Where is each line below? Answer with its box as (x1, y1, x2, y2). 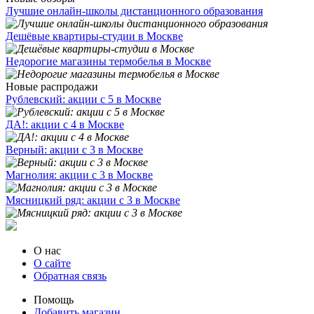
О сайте (34, 257, 71, 269)
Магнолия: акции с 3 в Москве (6, 169, 153, 181)
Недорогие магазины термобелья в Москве (6, 55, 211, 67)
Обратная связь (34, 270, 107, 282)
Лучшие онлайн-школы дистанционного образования (6, 5, 263, 17)
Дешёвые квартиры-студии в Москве (6, 30, 183, 42)
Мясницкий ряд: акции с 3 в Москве (6, 194, 180, 206)
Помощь (34, 294, 74, 306)
